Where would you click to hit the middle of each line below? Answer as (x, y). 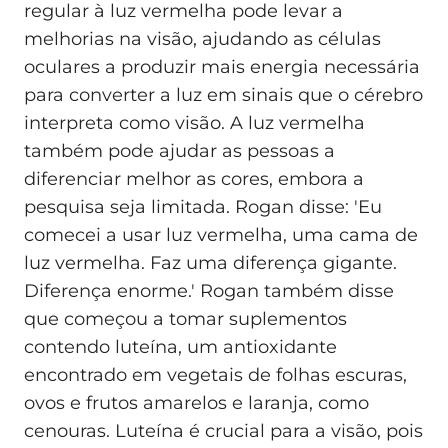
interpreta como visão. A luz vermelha (194, 123)
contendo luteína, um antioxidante (180, 347)
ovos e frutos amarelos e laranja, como (196, 403)
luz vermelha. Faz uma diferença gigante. (210, 263)
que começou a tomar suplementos (185, 319)
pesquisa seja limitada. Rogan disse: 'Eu (203, 207)
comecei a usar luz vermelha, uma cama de (221, 235)
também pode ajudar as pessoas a (179, 151)
